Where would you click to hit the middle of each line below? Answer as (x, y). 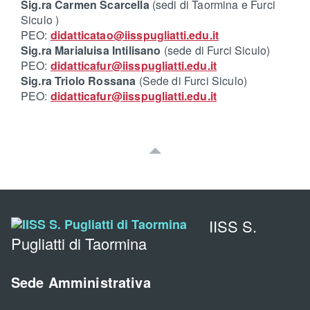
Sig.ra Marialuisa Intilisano (91, 51)
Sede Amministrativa (81, 282)
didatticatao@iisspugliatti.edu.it (135, 35)
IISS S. (233, 226)
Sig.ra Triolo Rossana (80, 81)
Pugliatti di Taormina (79, 244)
